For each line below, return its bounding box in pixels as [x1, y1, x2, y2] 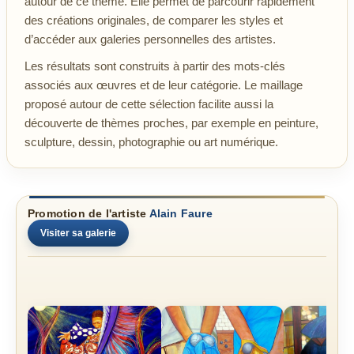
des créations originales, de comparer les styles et [24, 13, 283, 28]
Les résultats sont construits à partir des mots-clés [24, 59, 285, 73]
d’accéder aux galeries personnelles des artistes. [24, 32, 276, 47]
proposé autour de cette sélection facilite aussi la [24, 97, 273, 111]
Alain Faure [149, 207, 213, 220]
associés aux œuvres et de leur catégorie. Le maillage [24, 78, 303, 92]
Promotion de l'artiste [28, 207, 149, 220]
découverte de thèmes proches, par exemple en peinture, [24, 116, 318, 130]
